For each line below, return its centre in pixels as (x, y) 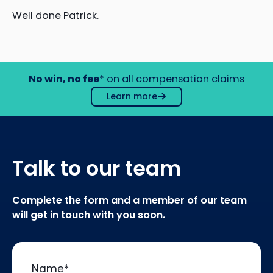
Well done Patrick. (55, 15)
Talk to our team (97, 168)
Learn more (132, 96)
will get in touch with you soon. (89, 214)
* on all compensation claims (172, 79)
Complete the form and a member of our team (129, 200)
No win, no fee (64, 79)
